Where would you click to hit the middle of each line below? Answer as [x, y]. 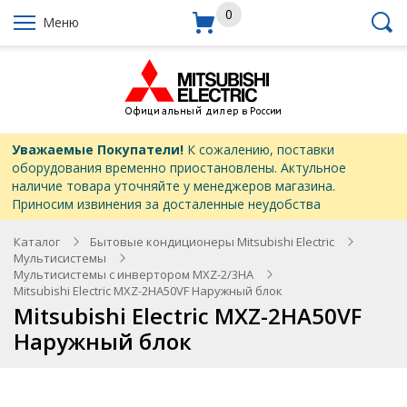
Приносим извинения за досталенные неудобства [166, 203]
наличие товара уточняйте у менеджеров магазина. [173, 185]
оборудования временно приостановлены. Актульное [179, 167]
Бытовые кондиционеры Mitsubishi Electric [212, 242]
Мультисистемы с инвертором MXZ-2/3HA [134, 274]
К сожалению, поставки [258, 149]
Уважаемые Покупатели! [97, 149]
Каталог [37, 242]
